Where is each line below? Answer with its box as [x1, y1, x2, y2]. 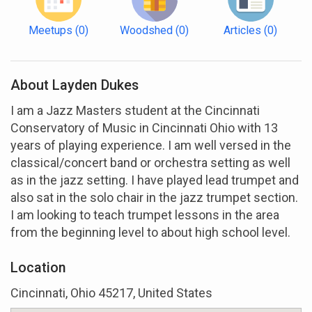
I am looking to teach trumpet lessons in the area [10, 207, 279, 222]
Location [10, 259, 66, 276]
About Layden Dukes [10, 77, 139, 93]
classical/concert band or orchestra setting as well [10, 155, 290, 170]
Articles [224, 23, 262, 37]
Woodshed [120, 23, 173, 37]
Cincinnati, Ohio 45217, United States [10, 285, 212, 300]
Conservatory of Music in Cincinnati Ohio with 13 [10, 120, 278, 135]
